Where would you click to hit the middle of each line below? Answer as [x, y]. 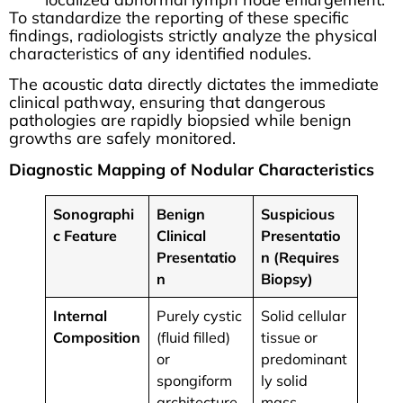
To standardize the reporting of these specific [179, 17]
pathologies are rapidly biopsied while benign [180, 121]
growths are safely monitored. [122, 139]
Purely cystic [200, 315]
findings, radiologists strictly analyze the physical [193, 35]
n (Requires [300, 257]
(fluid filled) [194, 337]
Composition [97, 337]
